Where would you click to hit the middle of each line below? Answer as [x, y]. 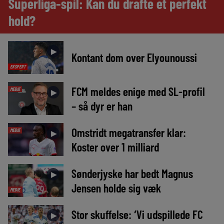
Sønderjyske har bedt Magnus [132, 173]
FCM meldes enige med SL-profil [138, 91]
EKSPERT [17, 66]
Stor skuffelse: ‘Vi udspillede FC [137, 214]
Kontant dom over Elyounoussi [134, 57]
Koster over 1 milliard [115, 146]
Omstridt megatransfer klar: [128, 132]
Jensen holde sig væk [116, 188]
